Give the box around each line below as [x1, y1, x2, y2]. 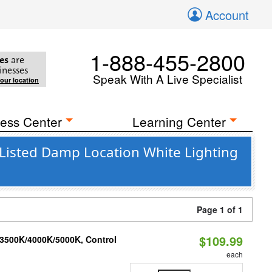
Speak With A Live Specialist [93, 70, 242, 87]
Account [205, 6, 249, 24]
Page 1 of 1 [197, 203, 243, 216]
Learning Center [132, 112, 226, 131]
